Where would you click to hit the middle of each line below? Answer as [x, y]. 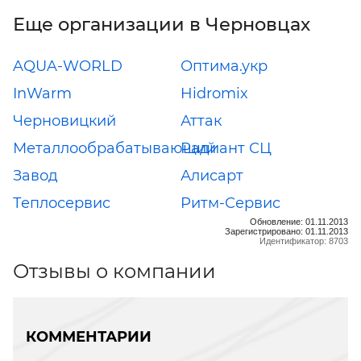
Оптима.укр [224, 66]
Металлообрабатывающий [114, 148]
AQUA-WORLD [68, 66]
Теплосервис [62, 203]
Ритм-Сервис [230, 203]
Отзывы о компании [114, 271]
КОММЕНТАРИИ [89, 336]
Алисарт [212, 175]
